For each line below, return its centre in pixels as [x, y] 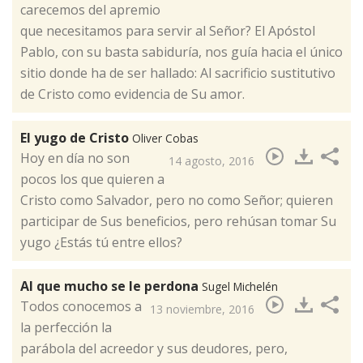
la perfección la [66, 328]
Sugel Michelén [240, 287]
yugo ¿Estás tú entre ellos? [101, 243]
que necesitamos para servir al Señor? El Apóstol [168, 31]
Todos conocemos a [81, 307]
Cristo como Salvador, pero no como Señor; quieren [177, 201]
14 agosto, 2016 [211, 161]
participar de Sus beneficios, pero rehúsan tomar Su [178, 222]
